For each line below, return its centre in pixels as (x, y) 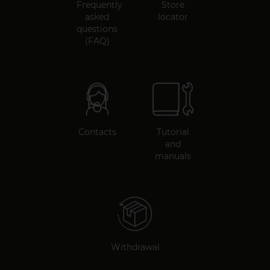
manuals (173, 156)
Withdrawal (135, 247)
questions (97, 29)
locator (173, 17)
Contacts (97, 132)
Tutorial (173, 132)
